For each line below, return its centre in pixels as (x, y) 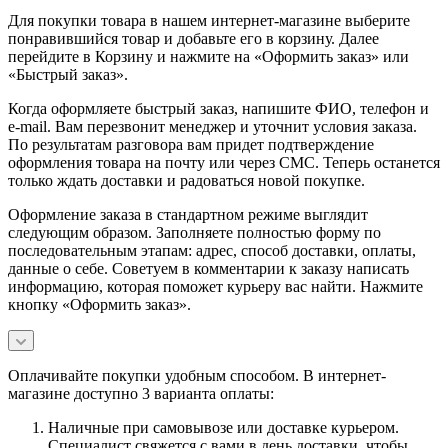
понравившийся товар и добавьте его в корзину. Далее (193, 39)
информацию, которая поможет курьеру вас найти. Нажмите (215, 287)
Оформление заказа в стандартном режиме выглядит (188, 215)
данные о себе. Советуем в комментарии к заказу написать (208, 269)
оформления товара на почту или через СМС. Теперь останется (224, 163)
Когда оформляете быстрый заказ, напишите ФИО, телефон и (218, 109)
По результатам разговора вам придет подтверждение (191, 145)
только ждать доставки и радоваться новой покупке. (186, 181)
